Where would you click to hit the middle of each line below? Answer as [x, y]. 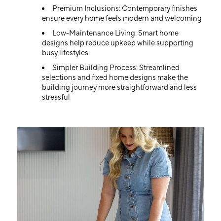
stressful [56, 97]
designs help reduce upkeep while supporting [118, 43]
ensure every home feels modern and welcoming [122, 18]
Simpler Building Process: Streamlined [116, 68]
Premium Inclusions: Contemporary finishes [126, 9]
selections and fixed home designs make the [115, 78]
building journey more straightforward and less [119, 88]
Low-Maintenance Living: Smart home [115, 33]
